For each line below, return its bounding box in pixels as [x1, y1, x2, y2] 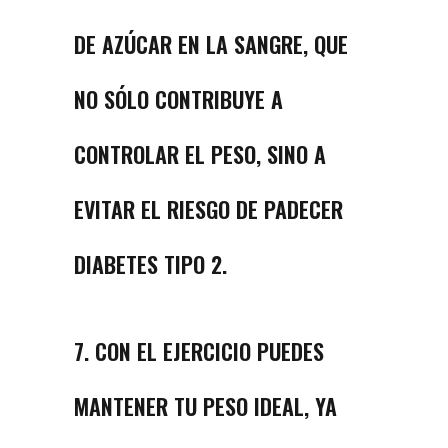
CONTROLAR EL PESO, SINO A [74, 138, 326, 171]
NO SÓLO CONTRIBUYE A [74, 83, 283, 116]
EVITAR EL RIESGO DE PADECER [74, 193, 343, 226]
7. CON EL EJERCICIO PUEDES [74, 335, 324, 368]
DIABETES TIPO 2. [74, 248, 227, 281]
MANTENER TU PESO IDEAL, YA [74, 390, 337, 423]
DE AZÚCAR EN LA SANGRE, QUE [74, 28, 348, 61]
